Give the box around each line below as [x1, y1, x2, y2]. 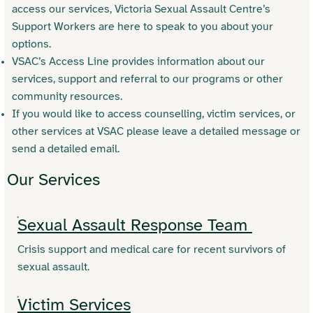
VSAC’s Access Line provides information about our [11, 56, 265, 68]
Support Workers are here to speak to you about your [11, 21, 273, 34]
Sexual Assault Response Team [17, 217, 252, 235]
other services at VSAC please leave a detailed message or [11, 126, 300, 138]
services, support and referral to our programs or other [11, 73, 283, 86]
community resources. [11, 91, 125, 103]
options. [11, 38, 51, 51]
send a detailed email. [11, 143, 119, 156]
